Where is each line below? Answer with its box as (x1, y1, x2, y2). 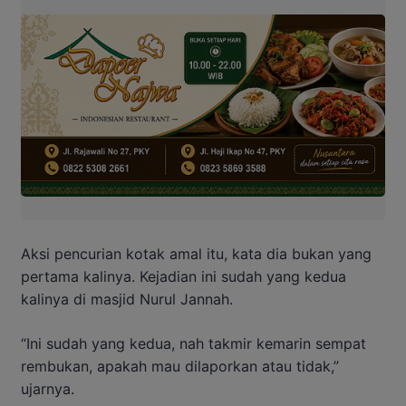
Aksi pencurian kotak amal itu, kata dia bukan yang (21, 244, 372, 263)
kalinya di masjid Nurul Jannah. (21, 289, 233, 308)
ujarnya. (21, 379, 74, 398)
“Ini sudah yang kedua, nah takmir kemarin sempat (21, 333, 366, 353)
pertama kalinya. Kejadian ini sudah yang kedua (21, 266, 346, 285)
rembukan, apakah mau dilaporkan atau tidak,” (21, 356, 339, 375)
